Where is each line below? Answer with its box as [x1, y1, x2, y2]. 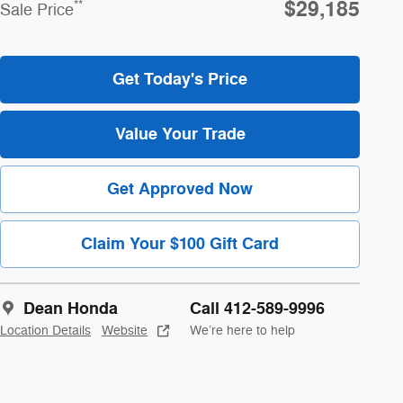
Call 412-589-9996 [190, 298, 325, 320]
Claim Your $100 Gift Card [81, 233, 279, 255]
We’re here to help [190, 323, 295, 339]
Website [102, 323, 148, 339]
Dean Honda [23, 298, 118, 320]
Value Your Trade [114, 122, 246, 145]
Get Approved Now [107, 177, 253, 200]
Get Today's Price [112, 67, 247, 90]
